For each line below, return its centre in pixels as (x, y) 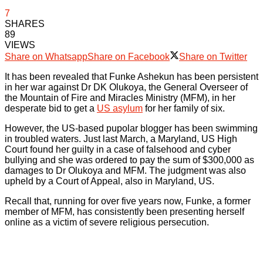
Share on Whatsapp (46, 57)
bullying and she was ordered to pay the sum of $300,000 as (129, 160)
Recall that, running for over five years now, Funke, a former (128, 201)
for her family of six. (184, 108)
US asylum (120, 108)
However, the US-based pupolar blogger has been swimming (131, 128)
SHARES (25, 24)
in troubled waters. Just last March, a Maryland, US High (121, 139)
